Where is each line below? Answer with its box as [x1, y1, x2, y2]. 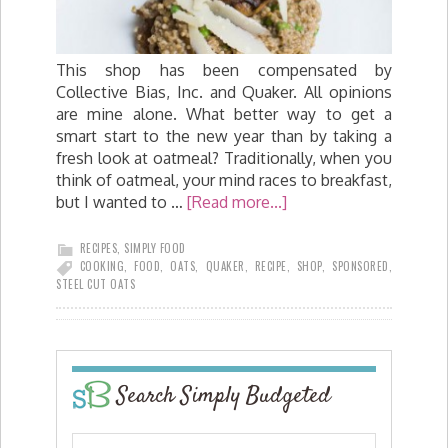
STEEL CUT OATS [56, 275, 135, 292]
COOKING [79, 257, 124, 274]
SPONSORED [332, 257, 389, 274]
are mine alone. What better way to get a [56, 103, 392, 124]
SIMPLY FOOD [124, 239, 186, 256]
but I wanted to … [56, 191, 187, 212]
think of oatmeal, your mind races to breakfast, [56, 169, 392, 190]
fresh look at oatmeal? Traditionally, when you [56, 147, 392, 168]
